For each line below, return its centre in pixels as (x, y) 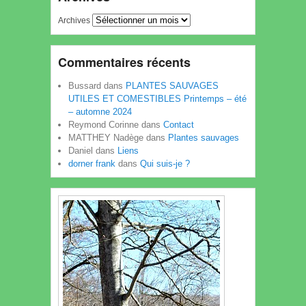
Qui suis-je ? (165, 164)
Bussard (85, 86)
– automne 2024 (100, 112)
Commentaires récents (124, 62)
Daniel (81, 151)
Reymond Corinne (103, 125)
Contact (179, 125)
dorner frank (92, 164)
